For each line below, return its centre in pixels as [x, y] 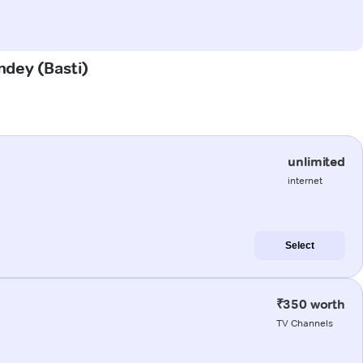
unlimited [316, 161]
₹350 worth [310, 304]
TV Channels [304, 322]
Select [300, 245]
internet [305, 180]
